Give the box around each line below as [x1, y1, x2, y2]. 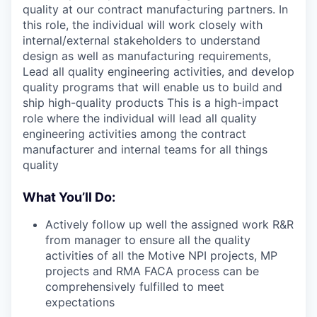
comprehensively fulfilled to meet [45, 279, 224, 294]
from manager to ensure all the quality [45, 233, 250, 247]
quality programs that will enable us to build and [23, 80, 282, 94]
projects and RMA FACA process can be [45, 264, 259, 278]
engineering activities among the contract [23, 127, 246, 141]
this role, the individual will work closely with [23, 18, 263, 32]
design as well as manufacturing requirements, [23, 49, 271, 63]
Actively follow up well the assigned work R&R [45, 217, 294, 231]
